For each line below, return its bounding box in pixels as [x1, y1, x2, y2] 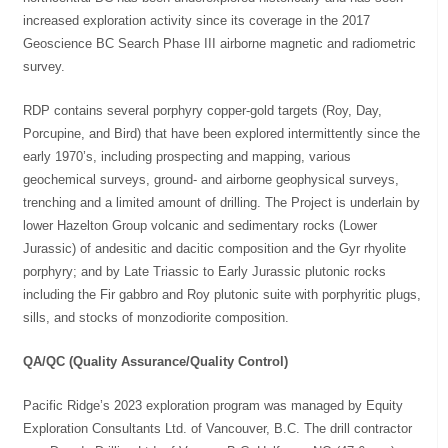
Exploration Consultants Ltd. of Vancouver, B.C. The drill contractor [23, 420, 413, 436]
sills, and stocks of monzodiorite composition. [23, 309, 290, 325]
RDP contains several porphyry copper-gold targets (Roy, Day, [23, 102, 383, 118]
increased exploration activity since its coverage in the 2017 [23, 12, 371, 28]
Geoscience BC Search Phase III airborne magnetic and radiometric [23, 35, 417, 51]
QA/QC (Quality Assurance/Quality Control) [23, 353, 289, 369]
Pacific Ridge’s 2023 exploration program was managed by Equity [23, 397, 404, 413]
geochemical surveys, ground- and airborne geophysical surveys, [23, 171, 400, 187]
